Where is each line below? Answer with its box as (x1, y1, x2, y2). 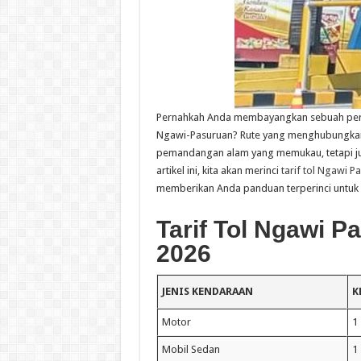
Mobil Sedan (161, 342, 220, 355)
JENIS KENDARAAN (161, 284, 253, 297)
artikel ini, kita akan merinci (156, 164, 281, 176)
